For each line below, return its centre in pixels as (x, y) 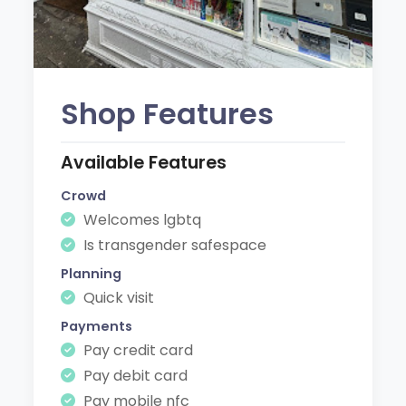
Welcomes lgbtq (141, 219)
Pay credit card (137, 350)
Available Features (144, 162)
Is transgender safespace (174, 245)
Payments (97, 326)
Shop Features (168, 113)
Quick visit (117, 297)
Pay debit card (134, 375)
